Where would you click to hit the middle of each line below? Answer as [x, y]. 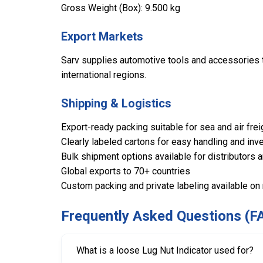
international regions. [104, 75]
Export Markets [102, 37]
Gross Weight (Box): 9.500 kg [121, 8]
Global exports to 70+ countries [126, 171]
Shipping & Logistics [116, 104]
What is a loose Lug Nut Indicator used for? [165, 251]
